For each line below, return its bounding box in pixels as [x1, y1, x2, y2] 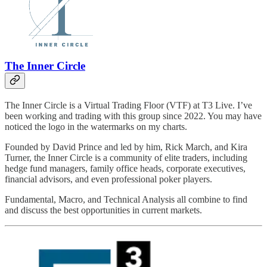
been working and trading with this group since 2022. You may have [5, 110, 262, 121]
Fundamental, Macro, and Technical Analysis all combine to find [5, 194, 247, 204]
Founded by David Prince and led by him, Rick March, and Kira [5, 141, 247, 152]
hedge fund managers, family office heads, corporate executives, [5, 163, 246, 173]
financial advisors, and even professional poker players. [5, 173, 212, 184]
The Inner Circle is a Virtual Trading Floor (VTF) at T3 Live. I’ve [5, 100, 252, 110]
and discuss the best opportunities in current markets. [5, 204, 202, 215]
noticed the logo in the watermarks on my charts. [5, 121, 187, 132]
